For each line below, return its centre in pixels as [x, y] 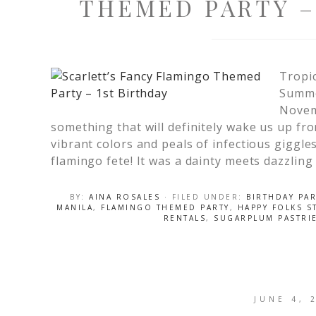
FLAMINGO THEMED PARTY [165, 207]
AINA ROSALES [124, 197]
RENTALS [184, 218]
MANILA [75, 207]
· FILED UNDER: [205, 197]
